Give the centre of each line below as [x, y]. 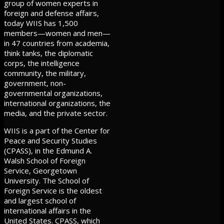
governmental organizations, [53, 93]
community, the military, [45, 73]
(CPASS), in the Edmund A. [48, 150]
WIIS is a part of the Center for [57, 130]
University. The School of [46, 180]
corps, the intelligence [42, 63]
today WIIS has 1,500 [41, 23]
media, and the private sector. [56, 113]
